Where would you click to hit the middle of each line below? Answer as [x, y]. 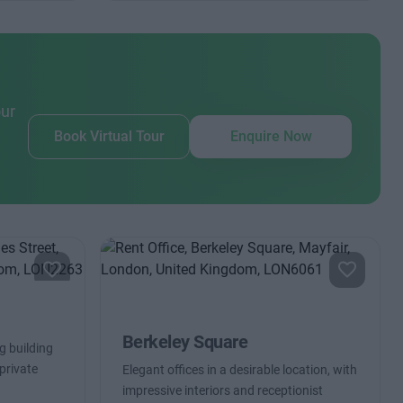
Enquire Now [271, 136]
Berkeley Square [185, 342]
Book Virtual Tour [109, 136]
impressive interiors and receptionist [222, 390]
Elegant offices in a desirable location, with [239, 370]
